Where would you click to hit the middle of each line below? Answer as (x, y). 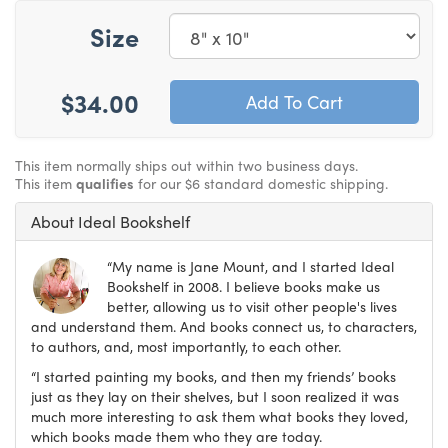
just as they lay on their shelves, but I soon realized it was (215, 396)
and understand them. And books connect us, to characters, (224, 326)
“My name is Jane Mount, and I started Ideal (250, 266)
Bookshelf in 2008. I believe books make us (243, 286)
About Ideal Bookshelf (110, 222)
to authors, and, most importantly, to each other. (186, 346)
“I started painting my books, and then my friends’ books (213, 376)
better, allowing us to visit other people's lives (252, 306)
